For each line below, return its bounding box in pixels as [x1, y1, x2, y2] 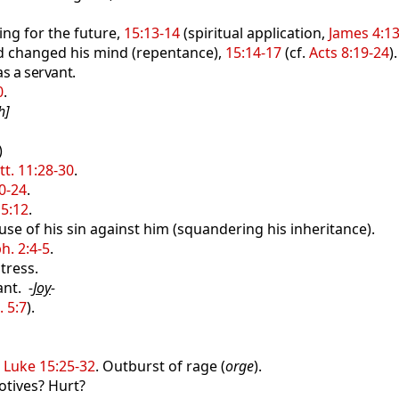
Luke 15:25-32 [4, 356, 95, 376]
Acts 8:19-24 [309, 43, 389, 62]
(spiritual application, [180, 23, 329, 43]
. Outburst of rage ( [95, 356, 225, 376]
